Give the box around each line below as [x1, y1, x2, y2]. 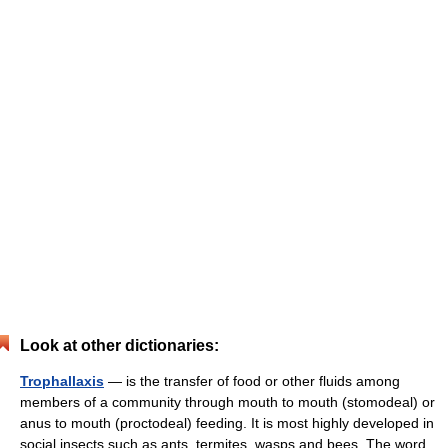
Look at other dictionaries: [20, 337, 219, 354]
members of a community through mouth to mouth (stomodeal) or [20, 394, 435, 410]
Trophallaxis [20, 373, 104, 389]
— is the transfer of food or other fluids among [104, 373, 400, 389]
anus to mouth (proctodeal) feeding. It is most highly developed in [20, 415, 434, 431]
